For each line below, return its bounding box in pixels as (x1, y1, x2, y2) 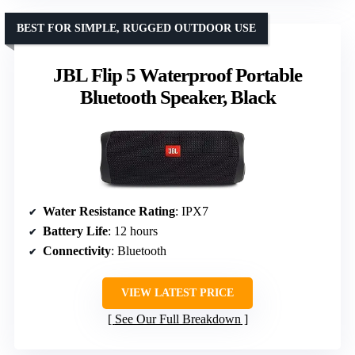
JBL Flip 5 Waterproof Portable (53, 63, 302, 86)
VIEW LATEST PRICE (121, 286, 234, 299)
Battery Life (43, 223, 108, 238)
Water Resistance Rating (43, 204, 175, 218)
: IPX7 (175, 204, 208, 218)
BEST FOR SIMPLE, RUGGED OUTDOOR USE (17, 21, 256, 34)
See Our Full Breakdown (114, 311, 241, 326)
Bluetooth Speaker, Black (79, 86, 276, 108)
